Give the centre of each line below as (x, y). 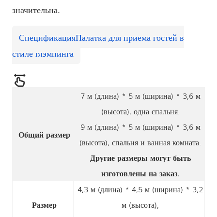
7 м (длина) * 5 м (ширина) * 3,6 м (140, 95)
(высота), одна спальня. (140, 111)
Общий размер (44, 134)
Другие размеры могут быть (140, 157)
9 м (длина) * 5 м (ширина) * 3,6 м (140, 126)
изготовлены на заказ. (140, 173)
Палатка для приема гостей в (130, 37)
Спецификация (47, 37)
